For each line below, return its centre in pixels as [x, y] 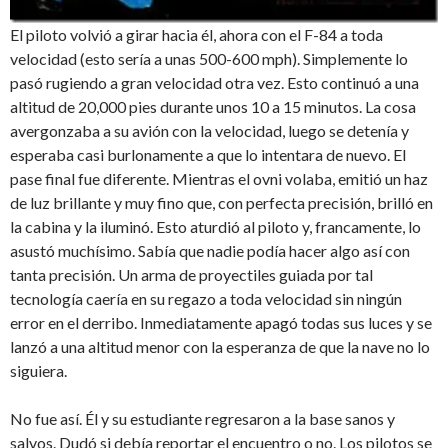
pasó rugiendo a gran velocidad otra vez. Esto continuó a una [214, 83]
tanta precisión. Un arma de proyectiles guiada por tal [191, 275]
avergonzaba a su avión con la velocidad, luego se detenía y [209, 131]
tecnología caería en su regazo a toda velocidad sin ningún [206, 299]
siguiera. [38, 371]
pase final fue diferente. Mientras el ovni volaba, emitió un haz [219, 179]
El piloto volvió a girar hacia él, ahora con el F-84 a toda [196, 35]
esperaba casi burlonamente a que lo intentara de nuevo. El [208, 155]
